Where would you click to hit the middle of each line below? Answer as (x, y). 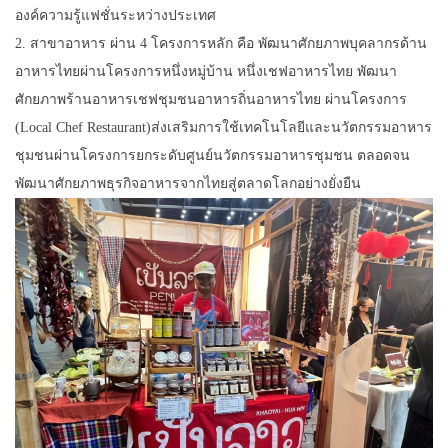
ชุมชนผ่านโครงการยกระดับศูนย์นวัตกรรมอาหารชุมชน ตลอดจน (212, 155)
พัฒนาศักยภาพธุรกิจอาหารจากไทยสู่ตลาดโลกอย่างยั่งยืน (188, 183)
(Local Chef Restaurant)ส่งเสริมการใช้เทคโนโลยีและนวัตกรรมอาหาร (223, 127)
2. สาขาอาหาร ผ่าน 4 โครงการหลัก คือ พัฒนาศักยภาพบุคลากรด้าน (221, 43)
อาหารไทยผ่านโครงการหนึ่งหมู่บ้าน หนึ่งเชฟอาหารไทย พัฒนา (206, 71)
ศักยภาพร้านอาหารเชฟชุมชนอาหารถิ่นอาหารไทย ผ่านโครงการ (211, 99)
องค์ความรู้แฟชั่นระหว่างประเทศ (115, 15)
